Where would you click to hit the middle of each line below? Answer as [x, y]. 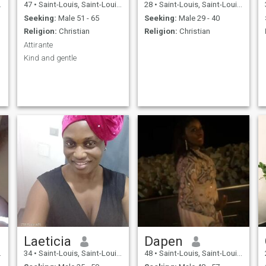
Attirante [38, 45]
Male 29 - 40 [198, 18]
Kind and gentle [50, 58]
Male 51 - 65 [77, 18]
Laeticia [47, 241]
